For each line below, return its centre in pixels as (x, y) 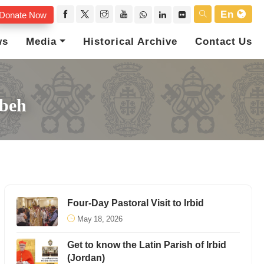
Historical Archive (130, 42)
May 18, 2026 (100, 219)
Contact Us (224, 42)
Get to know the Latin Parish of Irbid (146, 245)
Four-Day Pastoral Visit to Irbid (135, 203)
